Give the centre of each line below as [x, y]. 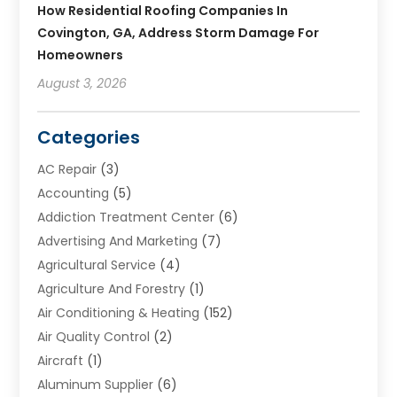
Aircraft [61, 360]
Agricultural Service [97, 265]
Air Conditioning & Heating [119, 312]
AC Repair [67, 169]
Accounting [74, 193]
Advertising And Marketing [118, 241]
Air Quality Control [94, 336]
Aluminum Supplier [96, 384]
